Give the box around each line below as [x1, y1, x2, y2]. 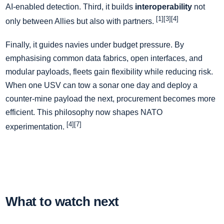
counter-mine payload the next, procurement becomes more [5, 94, 215, 103]
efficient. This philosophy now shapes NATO [5, 107, 162, 116]
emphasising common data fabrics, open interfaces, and [5, 53, 202, 62]
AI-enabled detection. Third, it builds [5, 2, 135, 11]
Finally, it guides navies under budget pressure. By [5, 40, 184, 49]
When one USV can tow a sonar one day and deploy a [5, 80, 197, 89]
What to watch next [5, 194, 119, 209]
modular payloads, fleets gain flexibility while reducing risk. [5, 67, 213, 76]
